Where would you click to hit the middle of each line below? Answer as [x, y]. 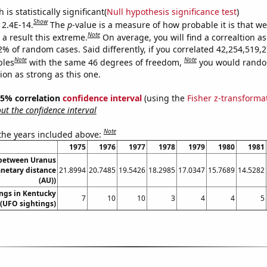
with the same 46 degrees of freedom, [106, 62]
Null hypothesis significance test [171, 11]
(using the [164, 98]
